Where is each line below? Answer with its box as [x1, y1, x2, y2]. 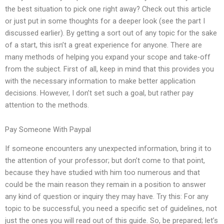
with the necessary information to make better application [5, 76, 195, 85]
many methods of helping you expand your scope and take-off [5, 52, 210, 61]
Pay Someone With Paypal [5, 125, 91, 134]
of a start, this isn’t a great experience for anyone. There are [5, 40, 202, 49]
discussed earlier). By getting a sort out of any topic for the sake [5, 28, 217, 37]
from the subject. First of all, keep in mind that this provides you [5, 64, 214, 73]
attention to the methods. [5, 100, 89, 109]
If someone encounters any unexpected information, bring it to [5, 144, 211, 153]
